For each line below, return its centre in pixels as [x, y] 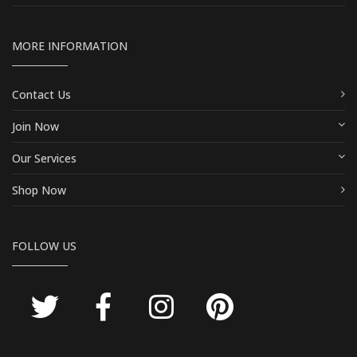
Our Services [44, 158]
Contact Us [41, 94]
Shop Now [39, 190]
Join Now [35, 126]
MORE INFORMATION [70, 45]
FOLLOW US [44, 245]
